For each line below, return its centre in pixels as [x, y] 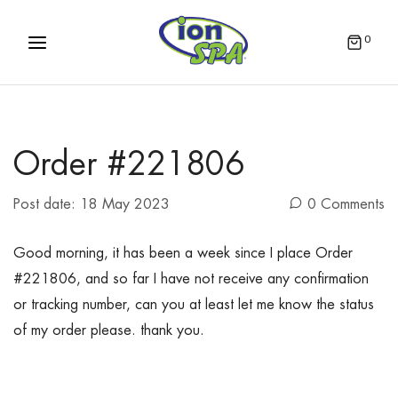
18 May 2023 [125, 205]
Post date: [47, 205]
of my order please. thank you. [109, 331]
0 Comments [346, 205]
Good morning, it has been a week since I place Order [183, 254]
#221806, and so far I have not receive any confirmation [191, 279]
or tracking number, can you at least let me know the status [194, 305]
